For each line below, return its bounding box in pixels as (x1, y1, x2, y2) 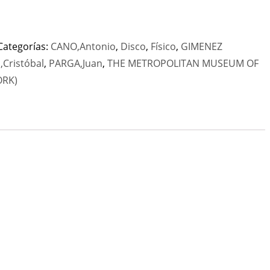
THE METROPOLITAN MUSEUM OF (107, 56, 259, 70)
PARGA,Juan (48, 56, 102, 70)
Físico (150, 39, 176, 53)
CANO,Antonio (50, 39, 116, 53)
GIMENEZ (180, 39, 222, 53)
